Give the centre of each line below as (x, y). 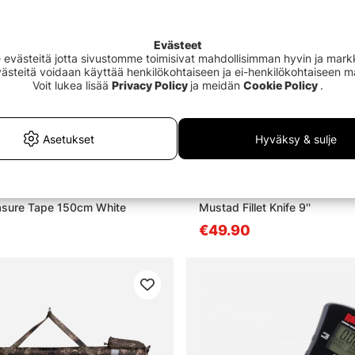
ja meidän (216, 85)
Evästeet (177, 45)
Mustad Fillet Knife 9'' (254, 207)
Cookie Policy (280, 85)
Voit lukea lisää (72, 85)
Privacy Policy (149, 85)
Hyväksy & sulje (296, 139)
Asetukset (68, 139)
